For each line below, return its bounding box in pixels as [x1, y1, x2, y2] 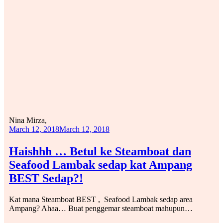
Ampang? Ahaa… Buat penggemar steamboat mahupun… [9, 204, 193, 213]
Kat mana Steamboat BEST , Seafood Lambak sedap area [9, 195, 193, 204]
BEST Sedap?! [9, 172, 83, 185]
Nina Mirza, [9, 115, 47, 124]
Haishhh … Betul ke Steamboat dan [9, 145, 191, 158]
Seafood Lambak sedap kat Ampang [9, 158, 192, 172]
